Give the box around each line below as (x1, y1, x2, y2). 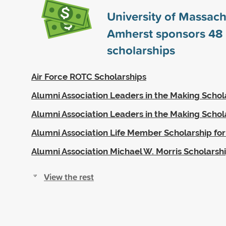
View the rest (44, 170, 94, 183)
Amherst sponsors (107, 24, 208, 42)
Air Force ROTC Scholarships (31, 71, 146, 82)
